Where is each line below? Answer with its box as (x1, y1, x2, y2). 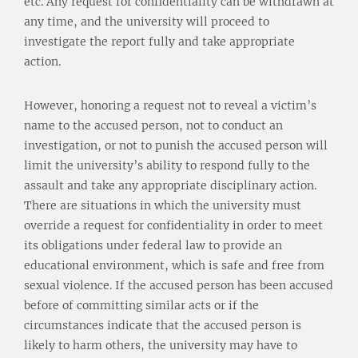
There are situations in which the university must (24, 197, 301, 213)
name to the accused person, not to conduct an (24, 117, 283, 133)
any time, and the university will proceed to (24, 14, 269, 29)
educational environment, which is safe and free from (24, 257, 324, 272)
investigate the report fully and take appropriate (24, 34, 295, 49)
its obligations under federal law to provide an (24, 237, 282, 253)
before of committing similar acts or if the (24, 297, 259, 312)
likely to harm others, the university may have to (24, 337, 297, 352)
